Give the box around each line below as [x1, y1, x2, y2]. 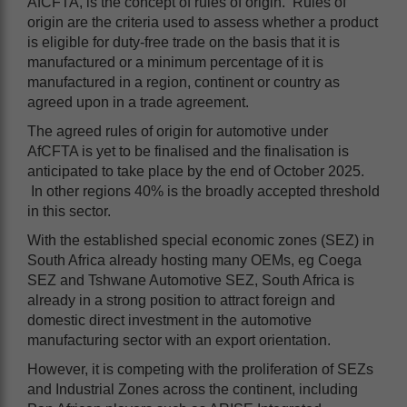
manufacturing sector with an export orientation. [27, 332, 338, 348]
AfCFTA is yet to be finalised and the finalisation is [27, 143, 349, 159]
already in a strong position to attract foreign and [27, 292, 335, 308]
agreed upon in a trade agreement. [27, 94, 256, 110]
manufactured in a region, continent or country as [27, 74, 340, 90]
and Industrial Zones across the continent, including [27, 381, 358, 397]
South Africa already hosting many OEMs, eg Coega [27, 252, 362, 268]
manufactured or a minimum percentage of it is [27, 54, 323, 70]
